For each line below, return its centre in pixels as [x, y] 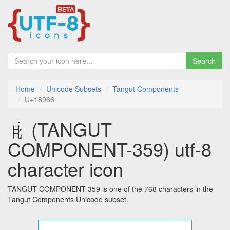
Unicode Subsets [74, 89]
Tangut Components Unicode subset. [68, 199]
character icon [65, 169]
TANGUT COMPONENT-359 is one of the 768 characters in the [110, 189]
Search [204, 61]
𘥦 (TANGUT [60, 129]
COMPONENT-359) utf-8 [110, 149]
